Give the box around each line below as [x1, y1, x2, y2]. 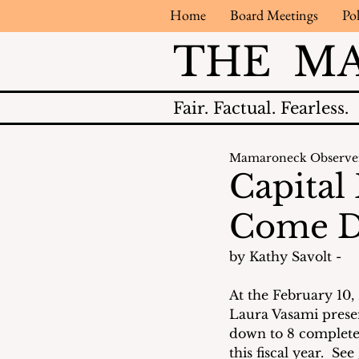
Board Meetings [230, 6, 318, 24]
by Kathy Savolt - [229, 248, 345, 264]
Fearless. [280, 99, 349, 118]
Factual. [213, 99, 280, 118]
